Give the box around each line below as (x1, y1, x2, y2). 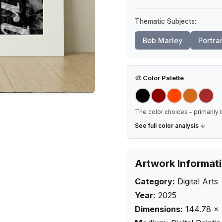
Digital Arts (177, 176, 218, 186)
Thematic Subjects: (135, 17, 196, 25)
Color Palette (141, 74, 184, 82)
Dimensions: (135, 204, 183, 214)
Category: (135, 176, 175, 186)
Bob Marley (143, 36, 182, 45)
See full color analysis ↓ (135, 122, 206, 129)
